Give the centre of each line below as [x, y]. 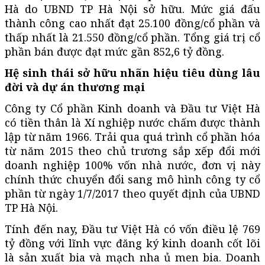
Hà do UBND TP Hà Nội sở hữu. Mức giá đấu [132, 9]
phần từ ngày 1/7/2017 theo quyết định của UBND [132, 193]
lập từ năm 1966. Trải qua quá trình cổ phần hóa [132, 136]
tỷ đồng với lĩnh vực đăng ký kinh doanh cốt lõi [132, 243]
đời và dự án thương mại [75, 87]
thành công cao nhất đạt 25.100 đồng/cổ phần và [132, 23]
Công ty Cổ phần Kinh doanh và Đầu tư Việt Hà [132, 108]
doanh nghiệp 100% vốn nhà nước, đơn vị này [132, 165]
